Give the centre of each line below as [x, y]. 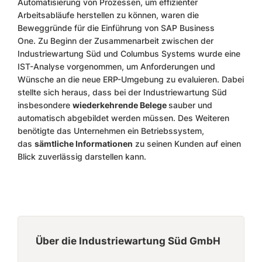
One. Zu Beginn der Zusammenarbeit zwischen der [116, 41]
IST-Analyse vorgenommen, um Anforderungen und [116, 66]
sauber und [190, 105]
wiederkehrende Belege [120, 105]
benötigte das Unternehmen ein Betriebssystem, [111, 131]
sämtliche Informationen [84, 144]
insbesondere [45, 105]
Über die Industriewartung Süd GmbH [128, 241]
